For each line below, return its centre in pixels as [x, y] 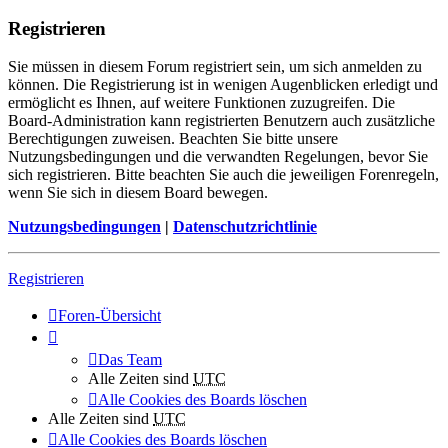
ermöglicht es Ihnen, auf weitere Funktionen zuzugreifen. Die [201, 103]
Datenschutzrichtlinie [245, 227]
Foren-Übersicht [109, 316]
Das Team [130, 360]
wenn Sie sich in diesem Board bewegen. [138, 193]
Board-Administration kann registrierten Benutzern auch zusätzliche [221, 121]
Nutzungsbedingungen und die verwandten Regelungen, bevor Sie [218, 157]
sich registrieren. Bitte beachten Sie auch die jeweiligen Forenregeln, [223, 175]
